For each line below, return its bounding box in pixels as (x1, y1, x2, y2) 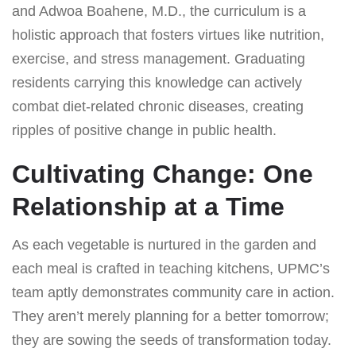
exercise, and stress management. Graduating (12, 50, 305, 67)
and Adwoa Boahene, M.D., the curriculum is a (12, 2, 306, 19)
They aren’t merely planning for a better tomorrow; (12, 308, 329, 324)
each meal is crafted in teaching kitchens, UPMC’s (12, 260, 330, 277)
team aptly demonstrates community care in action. (12, 284, 335, 300)
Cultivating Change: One (12, 159, 313, 188)
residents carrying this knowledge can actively (12, 74, 302, 91)
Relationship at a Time (12, 192, 284, 221)
